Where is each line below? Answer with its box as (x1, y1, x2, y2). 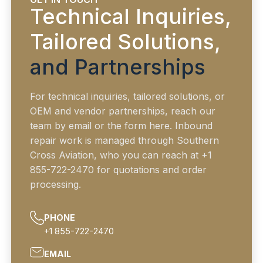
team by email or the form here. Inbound (30, 120, 213, 132)
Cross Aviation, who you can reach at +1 (30, 149, 213, 161)
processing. (30, 178, 82, 191)
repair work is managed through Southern (30, 134, 220, 147)
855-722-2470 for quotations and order (30, 164, 207, 176)
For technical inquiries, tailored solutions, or (30, 90, 225, 103)
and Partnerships (30, 54, 206, 80)
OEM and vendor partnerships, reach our (30, 105, 216, 117)
